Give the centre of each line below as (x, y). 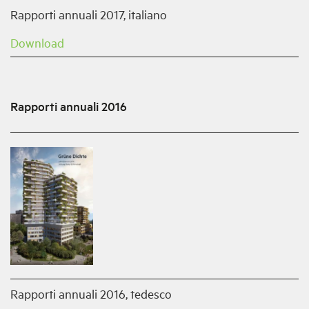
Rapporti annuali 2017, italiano (89, 14)
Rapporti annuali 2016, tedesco (91, 293)
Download (37, 43)
